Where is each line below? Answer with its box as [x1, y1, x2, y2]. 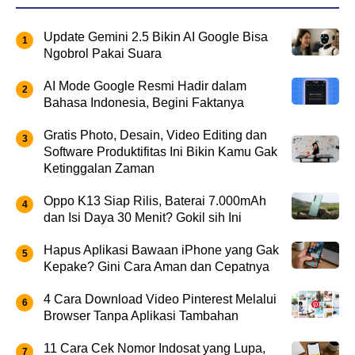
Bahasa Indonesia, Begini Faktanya [44, 95, 244, 109]
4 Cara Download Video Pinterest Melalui [44, 292, 277, 306]
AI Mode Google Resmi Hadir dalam [44, 78, 246, 93]
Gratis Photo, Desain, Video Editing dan [44, 128, 267, 142]
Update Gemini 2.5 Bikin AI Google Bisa [44, 29, 268, 44]
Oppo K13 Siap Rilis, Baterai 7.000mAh [44, 193, 266, 208]
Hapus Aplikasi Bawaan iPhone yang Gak [44, 242, 279, 257]
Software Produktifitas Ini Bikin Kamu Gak [44, 144, 277, 158]
